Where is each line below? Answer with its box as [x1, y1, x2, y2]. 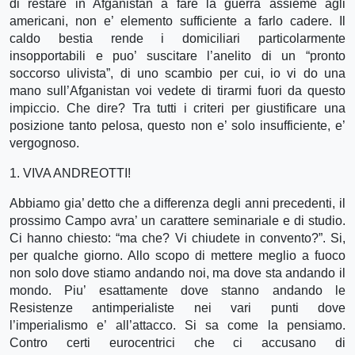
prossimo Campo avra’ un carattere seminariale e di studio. [10, 213, 345, 227]
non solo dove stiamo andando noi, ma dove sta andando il [10, 265, 345, 280]
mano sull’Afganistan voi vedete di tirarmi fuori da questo [10, 83, 345, 97]
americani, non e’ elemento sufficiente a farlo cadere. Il [10, 13, 345, 28]
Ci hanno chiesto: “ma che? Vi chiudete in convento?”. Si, [10, 231, 345, 245]
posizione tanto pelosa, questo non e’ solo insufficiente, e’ [10, 118, 345, 132]
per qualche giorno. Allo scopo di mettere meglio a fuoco [10, 248, 345, 262]
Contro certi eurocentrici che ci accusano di [10, 335, 345, 349]
